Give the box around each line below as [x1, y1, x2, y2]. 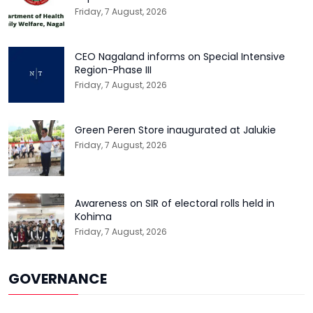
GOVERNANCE [8, 268, 107, 289]
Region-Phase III [75, 62, 152, 77]
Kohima [75, 209, 112, 224]
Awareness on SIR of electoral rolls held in [75, 196, 275, 210]
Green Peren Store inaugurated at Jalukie [75, 122, 276, 137]
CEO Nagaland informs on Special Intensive [75, 49, 285, 64]
